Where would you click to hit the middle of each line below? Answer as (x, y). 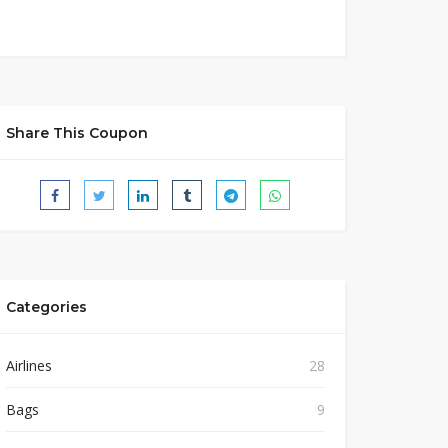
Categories (46, 307)
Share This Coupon (76, 133)
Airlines (28, 365)
